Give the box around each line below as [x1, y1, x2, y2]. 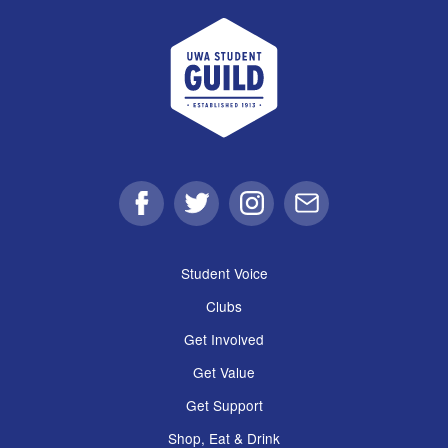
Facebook [140, 201, 212, 227]
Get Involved [184, 328, 264, 349]
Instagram [250, 201, 325, 227]
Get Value [193, 361, 255, 382]
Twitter [195, 201, 244, 227]
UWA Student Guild [222, 17, 367, 43]
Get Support [185, 394, 263, 415]
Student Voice [180, 262, 268, 283]
